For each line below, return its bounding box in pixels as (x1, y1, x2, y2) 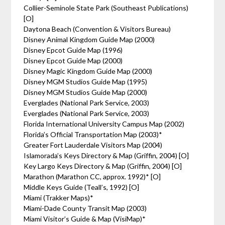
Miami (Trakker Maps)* (24, 193, 94, 202)
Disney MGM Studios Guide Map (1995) (24, 77, 148, 86)
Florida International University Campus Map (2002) (24, 120, 185, 128)
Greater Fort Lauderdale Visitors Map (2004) (24, 141, 163, 149)
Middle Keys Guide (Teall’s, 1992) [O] (24, 183, 141, 191)
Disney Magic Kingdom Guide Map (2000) (24, 67, 153, 75)
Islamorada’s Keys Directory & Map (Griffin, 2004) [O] (24, 151, 191, 160)
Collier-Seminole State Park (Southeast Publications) (24, 4, 189, 12)
